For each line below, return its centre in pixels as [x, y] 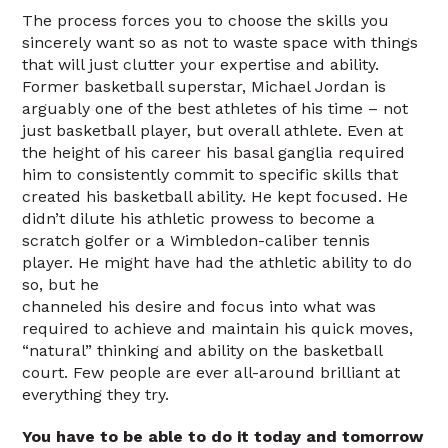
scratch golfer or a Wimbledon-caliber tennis [196, 240]
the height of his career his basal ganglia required [214, 152]
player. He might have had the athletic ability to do [217, 262]
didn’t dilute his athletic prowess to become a [199, 218]
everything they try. [96, 394]
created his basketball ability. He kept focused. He [215, 196]
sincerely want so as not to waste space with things [220, 42]
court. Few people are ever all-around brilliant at [211, 372]
